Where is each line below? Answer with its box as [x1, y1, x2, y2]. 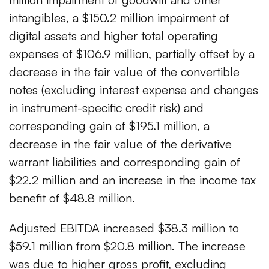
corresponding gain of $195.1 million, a [9, 118, 210, 134]
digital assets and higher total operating [9, 28, 218, 44]
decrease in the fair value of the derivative [9, 136, 232, 152]
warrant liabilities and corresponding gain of [9, 154, 240, 170]
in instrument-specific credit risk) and [9, 100, 204, 116]
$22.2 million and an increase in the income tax [9, 172, 256, 188]
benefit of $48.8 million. [9, 190, 135, 206]
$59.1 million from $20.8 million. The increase [9, 238, 246, 254]
